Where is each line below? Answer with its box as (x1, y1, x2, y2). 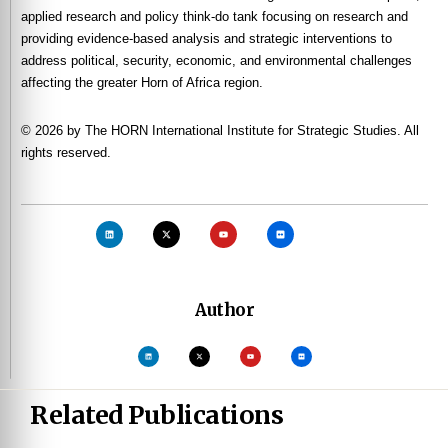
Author (195, 299, 254, 321)
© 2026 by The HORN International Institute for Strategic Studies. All (21, 122, 419, 138)
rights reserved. (21, 144, 111, 160)
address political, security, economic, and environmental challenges (21, 53, 412, 68)
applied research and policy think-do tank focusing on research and (21, 9, 408, 24)
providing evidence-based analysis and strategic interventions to (21, 31, 392, 46)
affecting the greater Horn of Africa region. (21, 75, 263, 90)
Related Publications (30, 399, 283, 431)
